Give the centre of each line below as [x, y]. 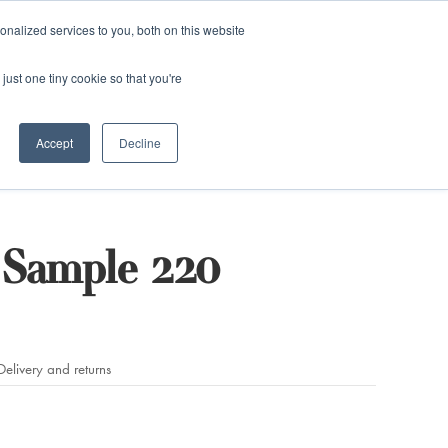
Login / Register [386, 56]
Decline [140, 142]
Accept [54, 142]
